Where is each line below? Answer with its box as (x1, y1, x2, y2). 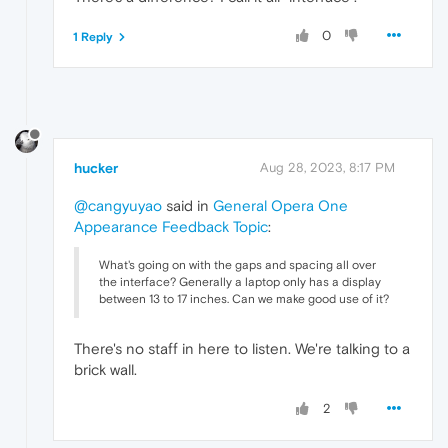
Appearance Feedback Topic (74, 217, 268, 235)
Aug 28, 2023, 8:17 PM (260, 159, 395, 175)
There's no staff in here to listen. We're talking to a (74, 339, 410, 357)
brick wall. (74, 360, 137, 378)
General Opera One (213, 196, 348, 214)
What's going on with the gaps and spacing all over (99, 257, 376, 272)
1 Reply (73, 29, 113, 44)
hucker (74, 159, 118, 176)
